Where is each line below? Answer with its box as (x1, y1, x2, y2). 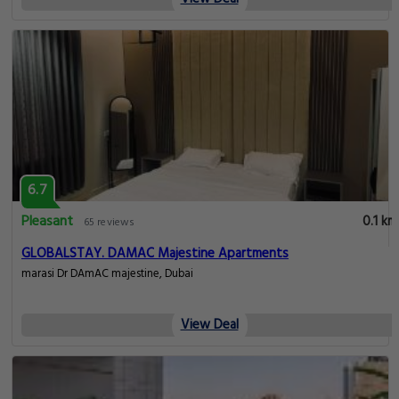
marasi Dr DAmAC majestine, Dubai (21, 265, 193, 284)
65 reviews (84, 214, 134, 232)
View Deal (180, 314, 239, 337)
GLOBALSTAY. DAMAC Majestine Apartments (21, 243, 289, 265)
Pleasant (21, 210, 73, 234)
